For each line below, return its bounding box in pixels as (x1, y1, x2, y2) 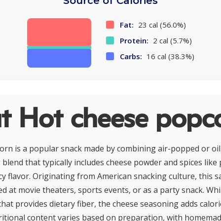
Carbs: (119, 51, 142, 62)
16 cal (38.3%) (144, 51, 194, 62)
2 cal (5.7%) (150, 36, 192, 46)
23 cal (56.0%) (136, 20, 186, 30)
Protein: (119, 36, 148, 46)
